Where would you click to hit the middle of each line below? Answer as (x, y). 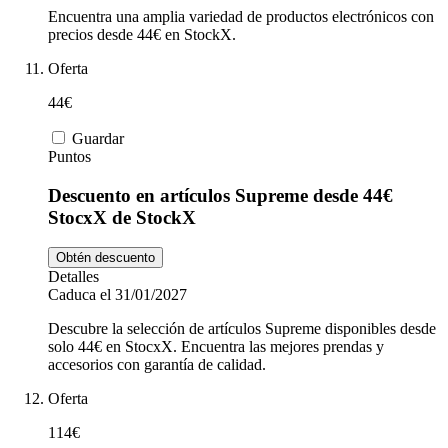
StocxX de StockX (122, 217)
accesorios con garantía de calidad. (157, 365)
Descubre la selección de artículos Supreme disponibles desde (242, 329)
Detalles (73, 277)
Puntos (69, 156)
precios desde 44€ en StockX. (142, 34)
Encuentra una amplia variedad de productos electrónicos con (241, 16)
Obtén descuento (105, 258)
